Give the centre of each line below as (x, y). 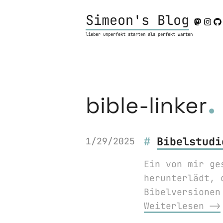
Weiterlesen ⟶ (182, 206)
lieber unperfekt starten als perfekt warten (139, 34)
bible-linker (146, 105)
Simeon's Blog (137, 20)
